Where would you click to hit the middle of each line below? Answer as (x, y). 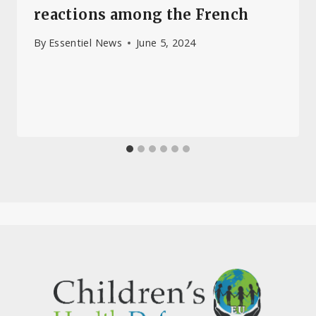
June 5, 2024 (166, 43)
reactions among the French (141, 15)
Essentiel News (85, 43)
